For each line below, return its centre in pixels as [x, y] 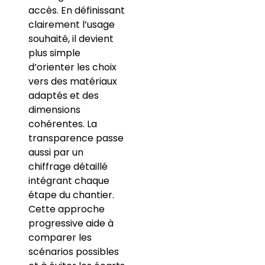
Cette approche [66, 209]
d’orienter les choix [72, 67]
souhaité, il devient [71, 39]
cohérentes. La [62, 124]
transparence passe [76, 138]
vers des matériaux [72, 82]
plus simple [54, 53]
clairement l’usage [71, 25]
